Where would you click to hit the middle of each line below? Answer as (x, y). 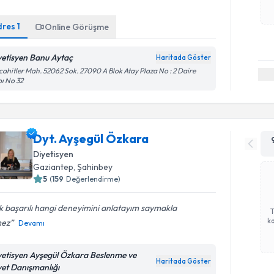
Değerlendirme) (94, 179)
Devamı (32, 223)
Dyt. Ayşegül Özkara (91, 139)
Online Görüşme (77, 27)
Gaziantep (54, 167)
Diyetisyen (54, 154)
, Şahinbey (93, 167)
